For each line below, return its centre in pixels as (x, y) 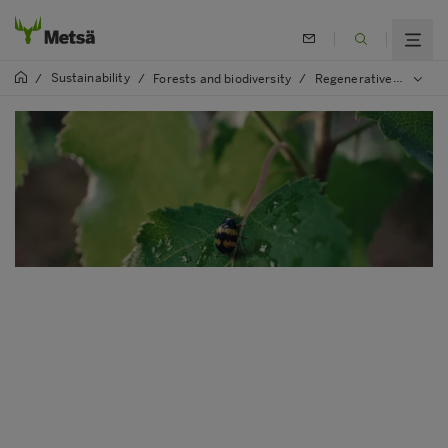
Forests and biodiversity (222, 78)
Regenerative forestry (353, 78)
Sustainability (90, 78)
